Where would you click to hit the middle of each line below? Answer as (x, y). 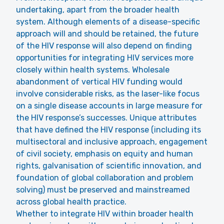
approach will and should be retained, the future (107, 34)
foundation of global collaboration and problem (105, 178)
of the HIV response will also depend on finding (104, 46)
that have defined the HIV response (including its (108, 130)
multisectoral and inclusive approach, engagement (112, 142)
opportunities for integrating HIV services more (105, 58)
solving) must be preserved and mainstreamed (103, 190)
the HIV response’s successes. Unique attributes (106, 118)
